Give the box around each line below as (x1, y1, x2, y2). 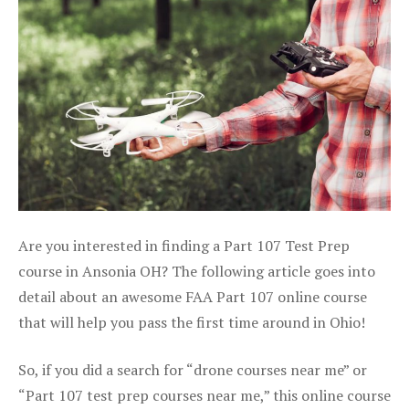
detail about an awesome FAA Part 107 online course (18, 286, 367, 307)
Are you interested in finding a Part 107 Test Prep (18, 235, 350, 256)
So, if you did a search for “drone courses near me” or (18, 359, 367, 380)
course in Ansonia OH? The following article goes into (18, 260, 375, 281)
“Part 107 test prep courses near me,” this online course (18, 384, 391, 405)
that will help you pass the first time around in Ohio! (18, 311, 365, 332)
